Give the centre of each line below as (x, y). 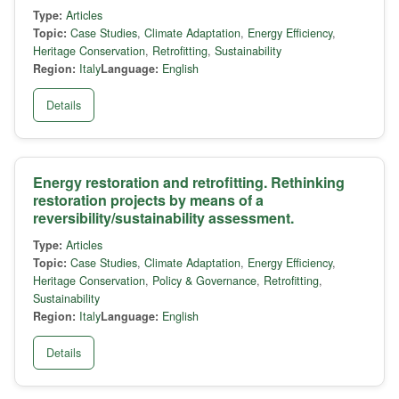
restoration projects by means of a (148, 200)
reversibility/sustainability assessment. (165, 218)
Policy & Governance (204, 281)
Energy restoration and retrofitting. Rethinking (189, 183)
